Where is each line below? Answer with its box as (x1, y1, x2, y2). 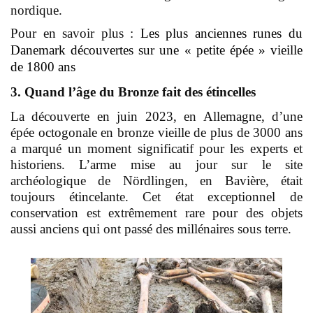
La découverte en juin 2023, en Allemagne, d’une (10, 109, 303, 124)
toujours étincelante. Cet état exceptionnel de (10, 189, 303, 205)
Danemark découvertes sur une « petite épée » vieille (10, 43, 303, 58)
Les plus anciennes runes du (140, 26, 303, 41)
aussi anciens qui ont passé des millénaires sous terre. (10, 221, 291, 237)
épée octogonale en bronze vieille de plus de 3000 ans (10, 125, 303, 140)
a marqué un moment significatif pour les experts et (10, 141, 303, 156)
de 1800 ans (10, 59, 75, 75)
